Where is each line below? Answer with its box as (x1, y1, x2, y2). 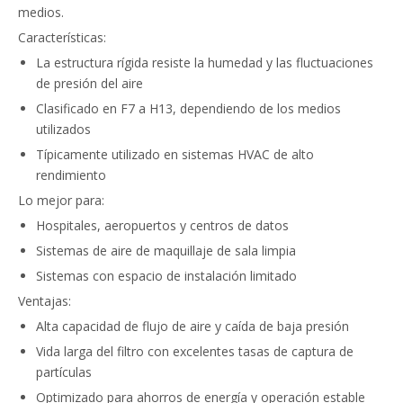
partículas (36, 363, 92, 381)
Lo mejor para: (18, 192, 104, 209)
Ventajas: (18, 292, 71, 309)
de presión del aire (36, 75, 143, 92)
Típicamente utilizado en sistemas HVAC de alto (36, 146, 314, 163)
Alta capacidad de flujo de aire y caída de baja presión (36, 318, 349, 335)
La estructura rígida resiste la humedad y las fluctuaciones (36, 54, 373, 71)
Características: (18, 29, 106, 46)
